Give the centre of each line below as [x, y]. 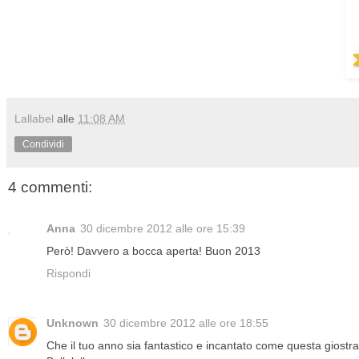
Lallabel [34, 118]
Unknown [73, 323]
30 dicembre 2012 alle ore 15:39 [163, 229]
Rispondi [69, 274]
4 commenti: [50, 187]
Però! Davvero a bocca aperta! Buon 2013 [153, 251]
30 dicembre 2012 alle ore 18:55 [186, 323]
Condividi [43, 144]
